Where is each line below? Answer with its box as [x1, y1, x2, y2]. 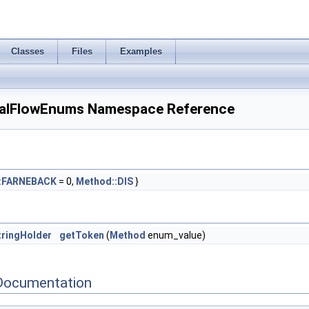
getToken [59, 230, 104, 241]
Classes [11, 46, 44, 57]
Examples [120, 46, 162, 57]
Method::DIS [76, 176, 133, 187]
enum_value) [146, 230, 206, 241]
